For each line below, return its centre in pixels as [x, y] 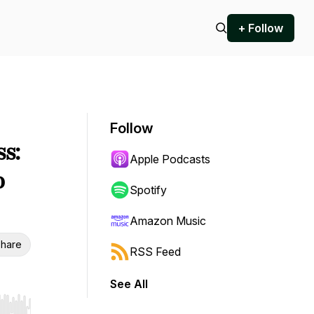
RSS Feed [155, 252]
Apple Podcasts [170, 159]
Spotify [148, 190]
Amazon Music [168, 221]
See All [129, 284]
